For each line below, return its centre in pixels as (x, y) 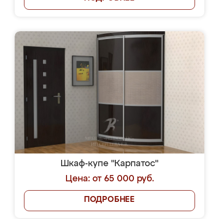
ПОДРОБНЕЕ (109, 200)
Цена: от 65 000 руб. (109, 179)
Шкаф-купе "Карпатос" (109, 164)
